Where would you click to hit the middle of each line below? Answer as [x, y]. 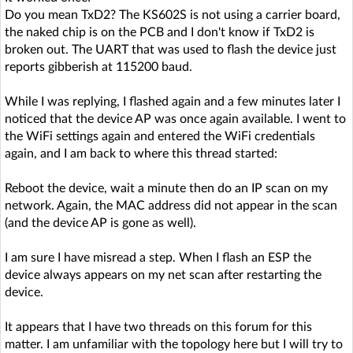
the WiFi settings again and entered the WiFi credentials [160, 136]
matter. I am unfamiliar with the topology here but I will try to [174, 344]
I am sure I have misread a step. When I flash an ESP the [158, 257]
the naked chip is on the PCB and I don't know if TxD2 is [160, 32]
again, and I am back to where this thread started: [141, 153]
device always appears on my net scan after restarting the [163, 275]
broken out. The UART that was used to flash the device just [171, 49]
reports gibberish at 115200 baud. [98, 67]
